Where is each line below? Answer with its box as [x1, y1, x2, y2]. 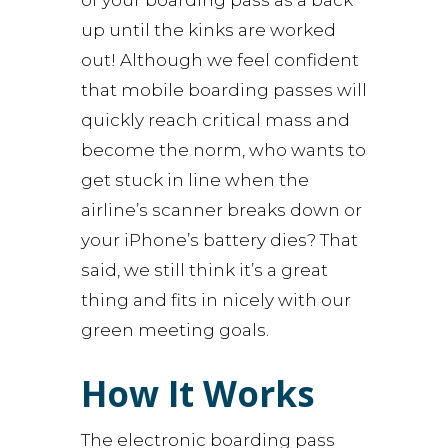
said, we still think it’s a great [80, 260, 328, 280]
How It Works [80, 370, 315, 417]
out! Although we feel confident [80, 50, 359, 70]
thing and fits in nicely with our [80, 290, 351, 310]
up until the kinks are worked [80, 20, 336, 40]
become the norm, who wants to [80, 140, 366, 160]
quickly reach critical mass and [80, 110, 350, 130]
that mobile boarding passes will [80, 80, 367, 100]
